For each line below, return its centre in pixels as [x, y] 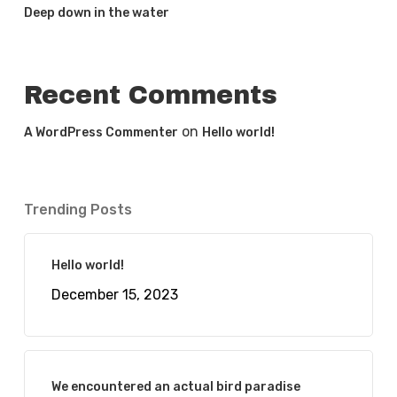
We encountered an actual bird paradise [175, 387]
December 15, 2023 [114, 295]
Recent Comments [150, 95]
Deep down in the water [96, 13]
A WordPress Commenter [101, 132]
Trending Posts [78, 210]
